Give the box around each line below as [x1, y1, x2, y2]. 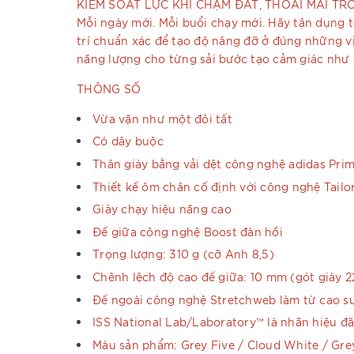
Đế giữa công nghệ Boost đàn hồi [92, 224, 283, 239]
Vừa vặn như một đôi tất [92, 111, 232, 126]
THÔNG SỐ [77, 81, 141, 96]
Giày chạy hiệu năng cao [92, 201, 232, 217]
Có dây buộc [92, 134, 164, 149]
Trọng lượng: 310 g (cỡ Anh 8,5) [92, 247, 274, 262]
